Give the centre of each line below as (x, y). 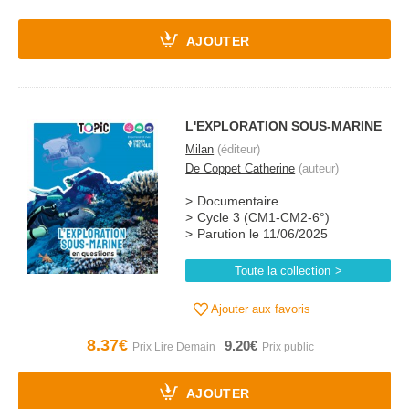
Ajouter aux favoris (260, 309)
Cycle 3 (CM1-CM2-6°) (264, 218)
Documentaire (238, 201)
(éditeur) (237, 149)
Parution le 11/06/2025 (263, 234)
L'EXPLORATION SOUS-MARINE (284, 126)
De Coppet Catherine (241, 168)
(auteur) (317, 168)
